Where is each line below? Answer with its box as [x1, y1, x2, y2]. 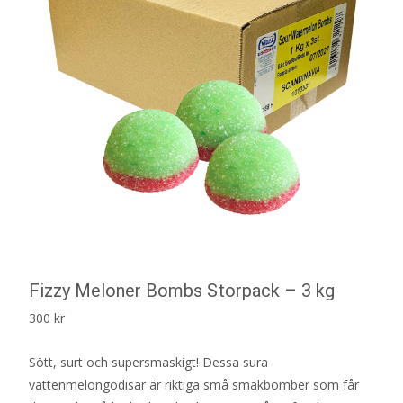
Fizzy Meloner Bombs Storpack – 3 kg [29, 279, 335, 301]
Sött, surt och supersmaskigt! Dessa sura [29, 353, 268, 371]
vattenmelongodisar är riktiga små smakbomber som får [29, 375, 359, 393]
